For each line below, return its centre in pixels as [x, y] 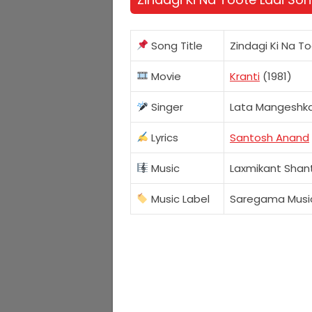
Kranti [245, 76]
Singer [166, 107]
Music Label [179, 198]
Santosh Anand [270, 137]
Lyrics [164, 137]
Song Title [176, 45]
